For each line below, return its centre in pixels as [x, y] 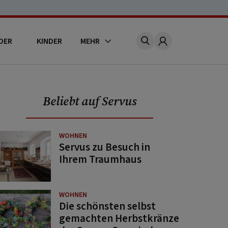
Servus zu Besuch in [105, 147]
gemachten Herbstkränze [119, 218]
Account [176, 46]
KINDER [49, 41]
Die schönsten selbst [108, 206]
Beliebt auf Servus [90, 101]
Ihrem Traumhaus [101, 159]
